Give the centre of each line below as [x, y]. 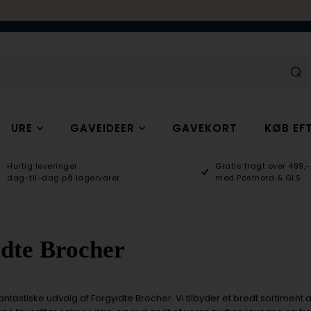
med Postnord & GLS [258, 178]
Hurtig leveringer [42, 166]
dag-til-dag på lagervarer [64, 178]
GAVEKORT [204, 128]
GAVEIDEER [102, 128]
